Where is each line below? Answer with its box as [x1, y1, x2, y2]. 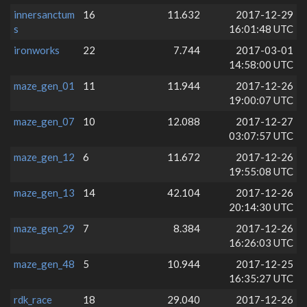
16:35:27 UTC [229, 271, 293, 284]
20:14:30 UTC [229, 200, 293, 213]
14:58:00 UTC [229, 58, 293, 71]
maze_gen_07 [14, 114, 75, 127]
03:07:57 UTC [229, 129, 293, 142]
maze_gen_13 [14, 186, 75, 199]
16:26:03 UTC [229, 236, 293, 249]
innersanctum [14, 8, 75, 21]
